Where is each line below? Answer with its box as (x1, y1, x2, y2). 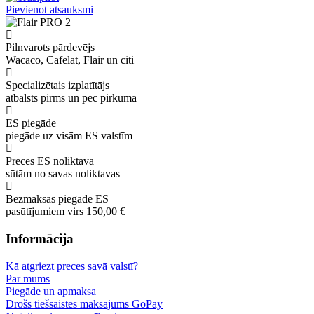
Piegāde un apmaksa (6, 285, 96, 297)
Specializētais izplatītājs (6, 79, 109, 92)
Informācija (6, 231, 74, 247)
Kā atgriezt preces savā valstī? (6, 259, 138, 272)
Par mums (6, 272, 50, 285)
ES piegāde (6, 117, 56, 130)
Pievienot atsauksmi (6, 4, 93, 16)
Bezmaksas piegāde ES (6, 193, 109, 205)
